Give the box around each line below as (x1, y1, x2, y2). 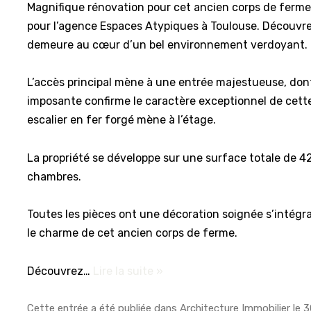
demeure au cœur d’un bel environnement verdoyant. (27, 38, 308, 52)
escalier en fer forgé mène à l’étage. (27, 113, 217, 127)
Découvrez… (27, 264, 94, 278)
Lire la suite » (93, 264, 164, 278)
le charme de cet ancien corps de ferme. (27, 226, 238, 240)
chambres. (27, 169, 82, 183)
